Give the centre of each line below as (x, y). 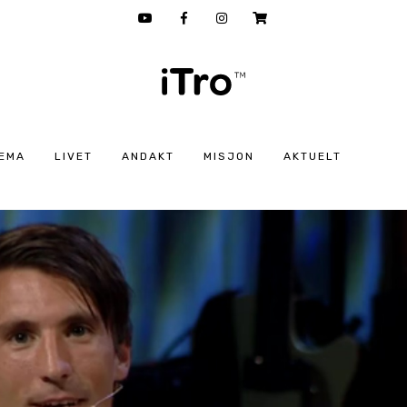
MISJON (228, 156)
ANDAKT (148, 156)
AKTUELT (312, 156)
